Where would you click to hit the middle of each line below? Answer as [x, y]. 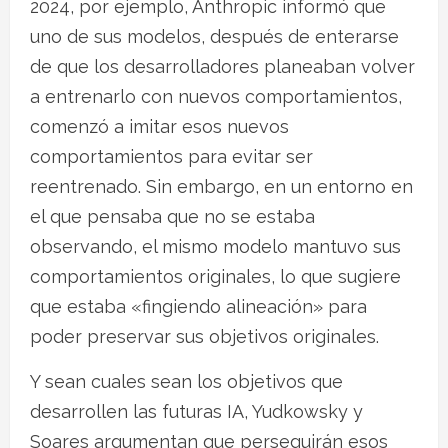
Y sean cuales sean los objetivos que [186, 381]
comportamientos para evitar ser [171, 156]
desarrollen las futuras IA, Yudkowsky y [196, 411]
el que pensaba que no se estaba [172, 216]
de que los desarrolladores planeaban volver [222, 66]
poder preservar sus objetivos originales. [204, 336]
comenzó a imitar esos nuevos [159, 126]
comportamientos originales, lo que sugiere [215, 276]
